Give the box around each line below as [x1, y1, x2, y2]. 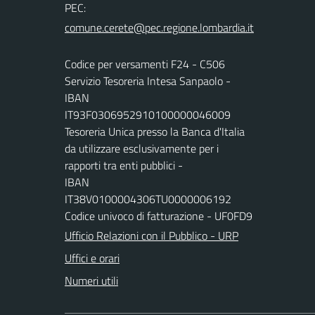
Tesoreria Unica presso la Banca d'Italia [65, 123, 245, 140]
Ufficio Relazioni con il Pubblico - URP [65, 227, 238, 244]
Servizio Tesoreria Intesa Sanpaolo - [65, 72, 231, 89]
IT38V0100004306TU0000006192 [65, 191, 231, 207]
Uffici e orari [65, 250, 120, 266]
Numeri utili [65, 272, 118, 289]
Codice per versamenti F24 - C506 [65, 56, 225, 72]
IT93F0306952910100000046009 [65, 106, 231, 123]
